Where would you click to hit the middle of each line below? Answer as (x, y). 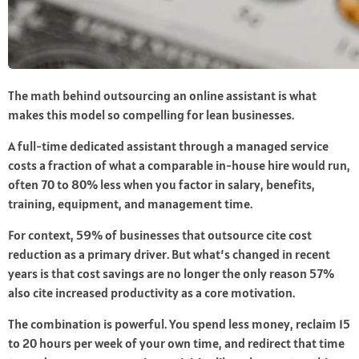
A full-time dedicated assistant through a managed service (168, 146)
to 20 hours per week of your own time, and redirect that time (176, 343)
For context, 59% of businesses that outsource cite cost (160, 235)
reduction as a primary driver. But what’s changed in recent (169, 254)
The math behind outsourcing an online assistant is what (162, 96)
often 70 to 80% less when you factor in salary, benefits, (161, 185)
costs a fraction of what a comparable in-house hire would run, (179, 165)
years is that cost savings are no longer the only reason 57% (171, 274)
